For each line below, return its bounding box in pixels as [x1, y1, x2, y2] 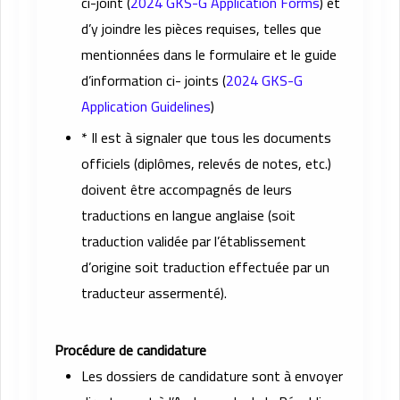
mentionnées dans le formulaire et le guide [81, 41, 337, 69]
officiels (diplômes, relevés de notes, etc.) [81, 150, 331, 178]
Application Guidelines [81, 93, 211, 121]
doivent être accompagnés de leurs [81, 176, 292, 204]
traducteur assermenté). [81, 279, 227, 307]
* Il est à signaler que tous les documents [81, 124, 331, 152]
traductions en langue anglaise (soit [81, 202, 296, 229]
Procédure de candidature [54, 337, 206, 364]
